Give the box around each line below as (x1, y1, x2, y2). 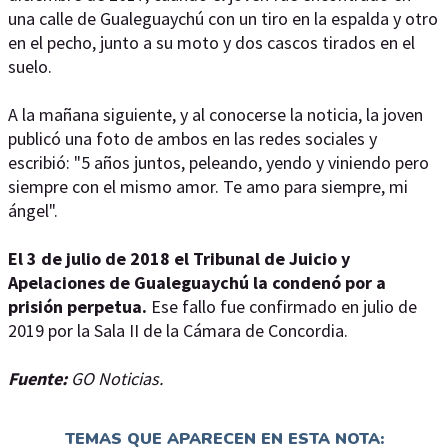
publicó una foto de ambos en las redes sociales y (8, 127, 377, 151)
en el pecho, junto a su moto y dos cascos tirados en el (8, 31, 415, 55)
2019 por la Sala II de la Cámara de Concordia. (8, 319, 348, 343)
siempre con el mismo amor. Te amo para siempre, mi (8, 175, 408, 199)
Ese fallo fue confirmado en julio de (147, 295, 417, 319)
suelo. (8, 55, 52, 79)
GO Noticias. (71, 367, 167, 391)
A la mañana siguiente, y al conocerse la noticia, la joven (8, 103, 423, 127)
